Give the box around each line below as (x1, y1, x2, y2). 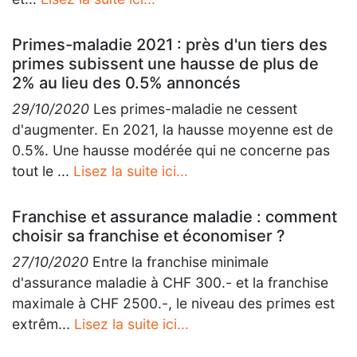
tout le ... (12, 163, 73, 179)
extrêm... (12, 316, 74, 332)
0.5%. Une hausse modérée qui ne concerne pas (12, 142, 330, 159)
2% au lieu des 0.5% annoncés (12, 73, 241, 92)
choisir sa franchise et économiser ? (12, 226, 285, 245)
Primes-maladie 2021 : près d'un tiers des (12, 35, 328, 54)
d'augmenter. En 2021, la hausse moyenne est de (12, 121, 333, 138)
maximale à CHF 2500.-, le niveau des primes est (12, 295, 335, 312)
